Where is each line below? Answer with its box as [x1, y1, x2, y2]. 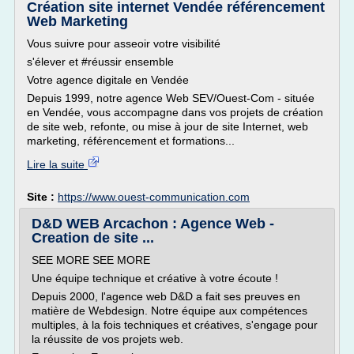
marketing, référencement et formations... [27, 134, 235, 147]
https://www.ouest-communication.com [58, 190, 250, 203]
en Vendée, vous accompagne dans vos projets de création [27, 106, 323, 119]
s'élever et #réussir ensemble [27, 55, 174, 68]
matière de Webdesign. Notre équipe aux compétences [32, 304, 307, 317]
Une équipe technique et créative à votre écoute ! [32, 272, 278, 284]
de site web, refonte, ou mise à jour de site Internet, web [27, 120, 308, 133]
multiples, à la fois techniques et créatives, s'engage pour [32, 318, 318, 331]
